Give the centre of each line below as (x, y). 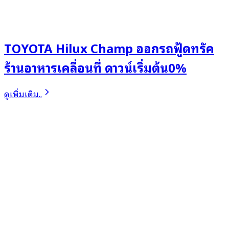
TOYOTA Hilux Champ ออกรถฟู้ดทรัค (109, 47)
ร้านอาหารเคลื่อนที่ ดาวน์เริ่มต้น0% (95, 67)
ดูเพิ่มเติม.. (23, 93)
